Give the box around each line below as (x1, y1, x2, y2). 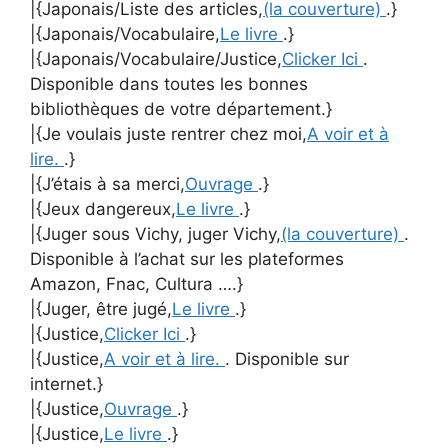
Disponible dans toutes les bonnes (30, 74, 308, 94)
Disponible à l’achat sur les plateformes (30, 249, 344, 269)
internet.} (30, 374, 103, 394)
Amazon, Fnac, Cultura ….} (30, 274, 243, 294)
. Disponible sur (225, 349, 349, 369)
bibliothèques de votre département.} (30, 99, 332, 119)
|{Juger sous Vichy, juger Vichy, (30, 224, 281, 244)
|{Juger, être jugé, (30, 299, 172, 319)
